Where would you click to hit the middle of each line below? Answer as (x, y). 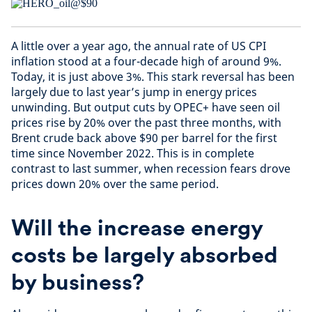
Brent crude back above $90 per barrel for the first (144, 138)
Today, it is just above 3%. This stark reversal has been (153, 77)
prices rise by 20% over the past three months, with (146, 123)
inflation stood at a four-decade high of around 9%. (146, 61)
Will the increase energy (137, 227)
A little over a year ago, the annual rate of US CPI (139, 46)
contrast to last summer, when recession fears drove (151, 169)
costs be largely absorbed (145, 255)
